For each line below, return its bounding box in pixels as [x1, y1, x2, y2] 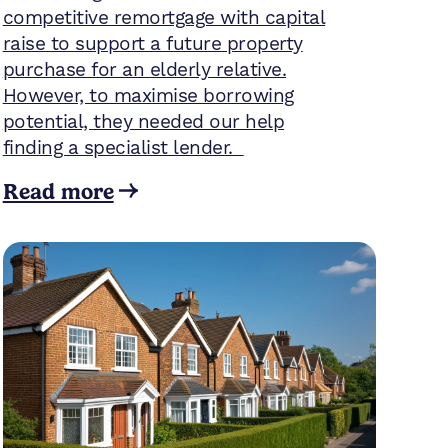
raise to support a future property [2, 31, 303, 56]
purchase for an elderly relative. [2, 57, 287, 82]
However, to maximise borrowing [2, 83, 294, 108]
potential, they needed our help [2, 109, 285, 134]
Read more [2, 177, 114, 204]
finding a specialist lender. [2, 135, 244, 160]
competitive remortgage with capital [2, 5, 326, 30]
